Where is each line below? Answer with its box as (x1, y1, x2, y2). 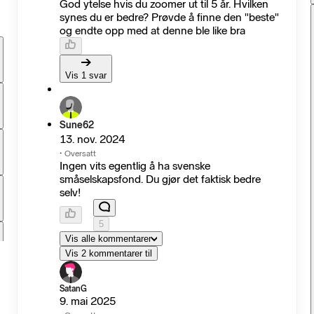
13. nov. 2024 (60, 132, 125, 146)
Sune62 (60, 118, 95, 131)
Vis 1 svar (65, 69, 107, 81)
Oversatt (64, 148, 97, 158)
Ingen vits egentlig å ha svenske (60, 158, 211, 172)
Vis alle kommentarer (65, 233, 152, 244)
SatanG (60, 283, 88, 294)
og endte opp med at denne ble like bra (60, 23, 246, 37)
